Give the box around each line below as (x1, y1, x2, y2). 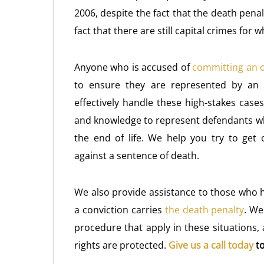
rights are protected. (74, 239, 169, 252)
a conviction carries (74, 203, 165, 216)
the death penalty (164, 203, 245, 216)
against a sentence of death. (74, 149, 199, 162)
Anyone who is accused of (74, 61, 193, 74)
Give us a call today (169, 239, 253, 252)
